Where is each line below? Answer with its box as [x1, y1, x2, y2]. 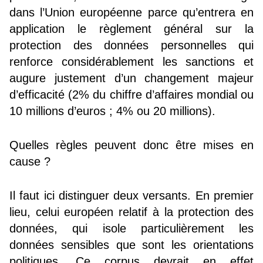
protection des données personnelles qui [9, 38, 254, 52]
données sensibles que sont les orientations [9, 238, 254, 252]
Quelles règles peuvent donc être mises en [9, 139, 254, 152]
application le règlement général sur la [9, 22, 254, 35]
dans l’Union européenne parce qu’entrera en [9, 5, 254, 19]
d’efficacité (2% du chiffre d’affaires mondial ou [9, 87, 254, 101]
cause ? [9, 155, 50, 168]
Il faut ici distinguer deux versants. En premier [9, 189, 254, 203]
